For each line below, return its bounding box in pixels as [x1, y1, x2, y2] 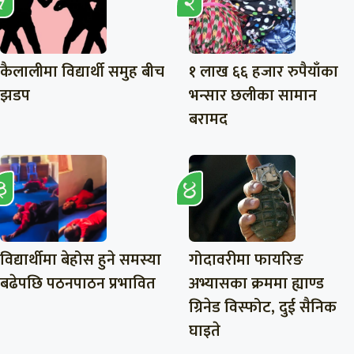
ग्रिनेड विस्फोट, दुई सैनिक [189, 293, 337, 321]
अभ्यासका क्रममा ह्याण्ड [189, 269, 324, 297]
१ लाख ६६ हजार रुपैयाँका [189, 58, 338, 85]
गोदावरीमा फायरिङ [189, 246, 303, 273]
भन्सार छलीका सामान [189, 81, 317, 109]
